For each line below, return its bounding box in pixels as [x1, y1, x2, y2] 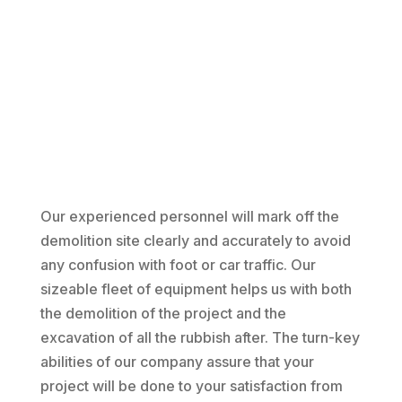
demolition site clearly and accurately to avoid [39, 232, 351, 250]
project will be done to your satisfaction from [39, 377, 343, 396]
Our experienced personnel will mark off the [39, 207, 339, 226]
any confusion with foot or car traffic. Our [39, 256, 316, 275]
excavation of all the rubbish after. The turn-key [39, 328, 360, 347]
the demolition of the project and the [39, 304, 286, 323]
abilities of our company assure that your [39, 353, 314, 371]
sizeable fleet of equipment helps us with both [39, 280, 352, 299]
